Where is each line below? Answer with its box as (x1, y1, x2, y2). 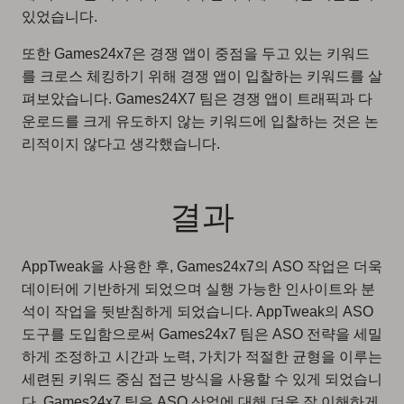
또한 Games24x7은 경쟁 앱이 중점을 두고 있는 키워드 (22, 45, 370, 61)
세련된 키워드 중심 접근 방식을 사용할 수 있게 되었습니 (22, 371, 382, 387)
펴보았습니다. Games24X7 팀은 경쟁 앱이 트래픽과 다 (22, 90, 372, 106)
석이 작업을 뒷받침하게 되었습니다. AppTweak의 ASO (22, 303, 373, 319)
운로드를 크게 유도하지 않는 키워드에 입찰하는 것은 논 (22, 113, 379, 129)
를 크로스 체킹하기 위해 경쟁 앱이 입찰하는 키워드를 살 (22, 68, 382, 84)
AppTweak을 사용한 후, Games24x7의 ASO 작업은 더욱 (22, 258, 382, 274)
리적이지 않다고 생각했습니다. (22, 135, 220, 151)
